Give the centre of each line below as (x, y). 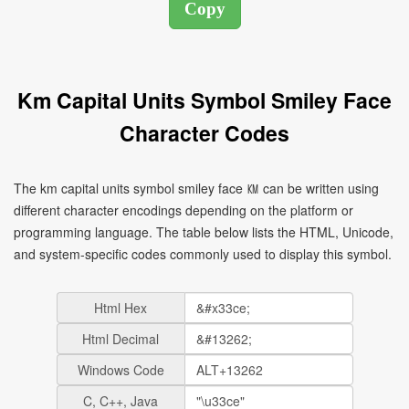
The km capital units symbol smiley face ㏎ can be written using (196, 188)
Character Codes (204, 133)
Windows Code (121, 370)
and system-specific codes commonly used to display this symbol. (203, 254)
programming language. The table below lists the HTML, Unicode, (204, 232)
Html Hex (121, 308)
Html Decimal (121, 339)
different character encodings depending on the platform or (184, 210)
